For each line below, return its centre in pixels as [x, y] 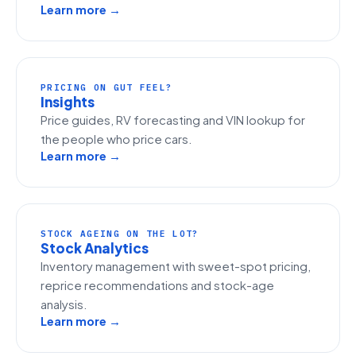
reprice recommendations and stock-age [157, 285]
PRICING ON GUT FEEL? [107, 87]
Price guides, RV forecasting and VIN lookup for [173, 120]
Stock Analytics [95, 248]
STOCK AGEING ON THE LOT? [120, 234]
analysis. [64, 304]
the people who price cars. [116, 139]
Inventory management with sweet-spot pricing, [176, 266]
